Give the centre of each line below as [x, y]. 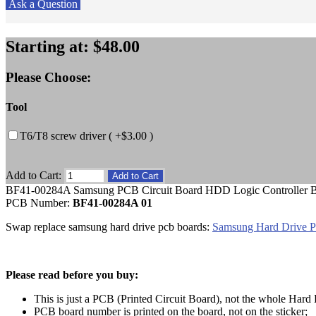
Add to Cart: [35, 175]
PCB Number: [39, 202]
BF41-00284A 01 [113, 202]
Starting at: [49, 46]
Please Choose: [48, 78]
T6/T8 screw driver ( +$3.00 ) [86, 135]
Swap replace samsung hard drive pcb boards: [109, 226]
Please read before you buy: [72, 274]
